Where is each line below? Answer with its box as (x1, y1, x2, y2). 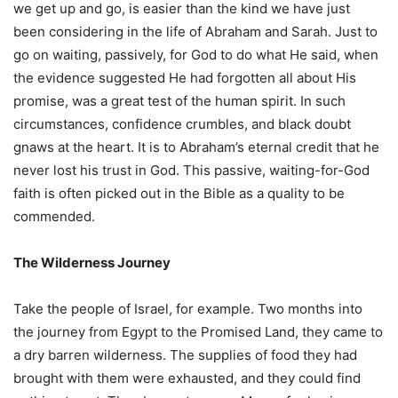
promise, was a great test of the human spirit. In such (13, 92, 346, 110)
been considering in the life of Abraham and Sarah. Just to (13, 23, 378, 41)
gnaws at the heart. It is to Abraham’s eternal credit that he (13, 139, 379, 156)
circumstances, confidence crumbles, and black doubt (13, 115, 351, 133)
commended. (13, 208, 102, 226)
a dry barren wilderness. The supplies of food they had (13, 346, 357, 364)
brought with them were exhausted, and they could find (13, 370, 361, 387)
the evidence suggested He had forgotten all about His (13, 69, 356, 87)
